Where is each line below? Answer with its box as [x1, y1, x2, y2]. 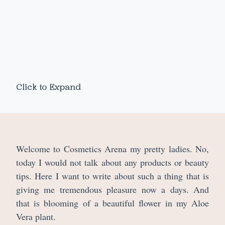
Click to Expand [16, 81, 81, 92]
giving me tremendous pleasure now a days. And [16, 183, 209, 196]
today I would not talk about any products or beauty [16, 156, 209, 169]
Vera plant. [16, 210, 56, 223]
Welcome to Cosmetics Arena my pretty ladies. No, [16, 143, 209, 155]
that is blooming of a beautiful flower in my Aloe [16, 197, 209, 209]
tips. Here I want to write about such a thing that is [16, 170, 209, 182]
